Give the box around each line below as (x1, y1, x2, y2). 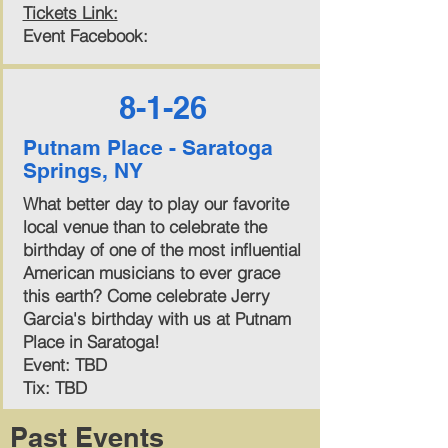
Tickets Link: (22, 2, 118, 23)
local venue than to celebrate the (22, 216, 267, 237)
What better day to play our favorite (22, 193, 289, 214)
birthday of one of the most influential (22, 239, 301, 260)
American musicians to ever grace (22, 262, 280, 283)
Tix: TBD (22, 377, 87, 398)
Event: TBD (22, 354, 107, 375)
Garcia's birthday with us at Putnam (22, 308, 291, 329)
